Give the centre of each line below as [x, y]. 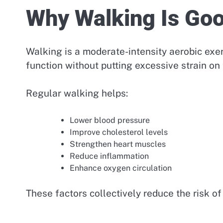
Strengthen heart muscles [118, 144]
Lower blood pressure [110, 120]
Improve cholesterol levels [119, 132]
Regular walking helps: [77, 93]
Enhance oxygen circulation [121, 168]
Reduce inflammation [109, 156]
